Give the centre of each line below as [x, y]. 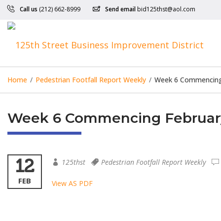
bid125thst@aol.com [166, 9]
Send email [120, 9]
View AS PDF [72, 183]
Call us [29, 9]
